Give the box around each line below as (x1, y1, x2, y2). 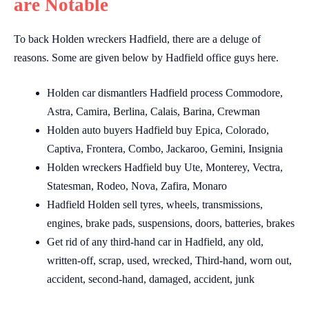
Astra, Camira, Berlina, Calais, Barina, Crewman (47, 106, 260, 117)
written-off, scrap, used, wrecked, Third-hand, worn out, (47, 255, 292, 266)
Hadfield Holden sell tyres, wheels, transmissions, (47, 199, 263, 210)
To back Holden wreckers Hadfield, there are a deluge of (14, 33, 261, 45)
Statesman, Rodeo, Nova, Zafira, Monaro (47, 180, 227, 192)
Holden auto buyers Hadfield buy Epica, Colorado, (47, 124, 269, 136)
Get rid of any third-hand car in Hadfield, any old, (47, 236, 263, 248)
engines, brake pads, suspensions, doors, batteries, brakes (47, 217, 295, 229)
